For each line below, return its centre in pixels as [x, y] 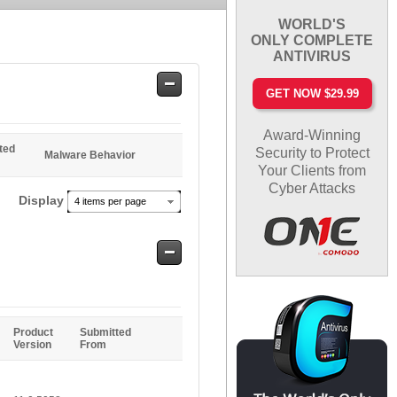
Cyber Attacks [312, 188]
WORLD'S [312, 24]
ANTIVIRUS [312, 56]
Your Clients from [312, 170]
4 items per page [110, 201]
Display [43, 200]
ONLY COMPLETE [312, 40]
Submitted [105, 332]
